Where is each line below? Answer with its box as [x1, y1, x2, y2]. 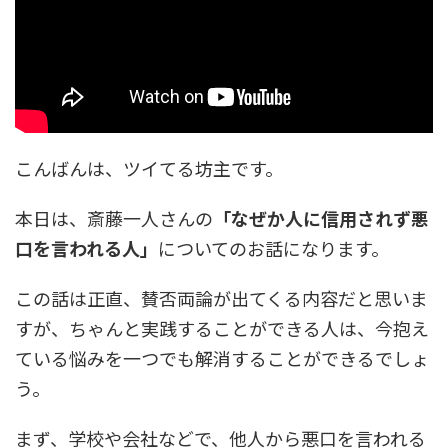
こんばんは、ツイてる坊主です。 [15, 155, 283, 182]
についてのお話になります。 [158, 235, 389, 262]
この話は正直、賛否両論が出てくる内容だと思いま [15, 285, 428, 312]
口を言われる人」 [15, 235, 158, 262]
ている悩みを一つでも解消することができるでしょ [15, 345, 429, 372]
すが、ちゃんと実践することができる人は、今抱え [15, 315, 429, 342]
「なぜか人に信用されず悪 [213, 205, 429, 232]
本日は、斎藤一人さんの [15, 205, 213, 232]
